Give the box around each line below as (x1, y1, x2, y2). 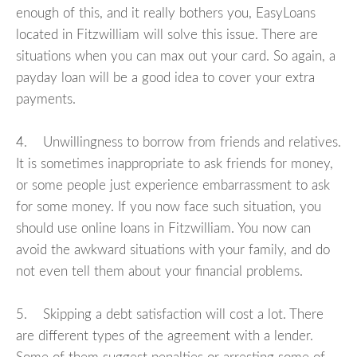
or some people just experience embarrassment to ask (16, 178, 330, 193)
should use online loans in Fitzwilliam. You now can (16, 222, 311, 236)
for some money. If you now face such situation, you (16, 200, 321, 214)
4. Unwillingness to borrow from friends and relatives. (16, 135, 341, 150)
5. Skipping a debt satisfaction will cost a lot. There (16, 308, 324, 322)
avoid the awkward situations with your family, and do (16, 243, 330, 257)
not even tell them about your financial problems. (16, 265, 303, 279)
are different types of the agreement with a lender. (16, 329, 313, 343)
